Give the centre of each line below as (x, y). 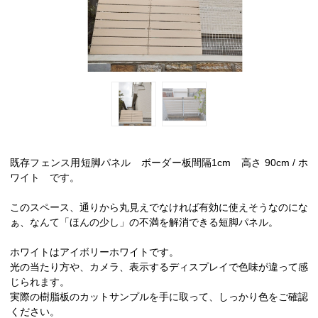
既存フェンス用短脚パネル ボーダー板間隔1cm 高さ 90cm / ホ (159, 162)
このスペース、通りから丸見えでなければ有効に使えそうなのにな (159, 207)
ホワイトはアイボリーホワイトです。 (94, 252)
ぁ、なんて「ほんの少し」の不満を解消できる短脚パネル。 (144, 222)
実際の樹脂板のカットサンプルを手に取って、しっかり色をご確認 (159, 296)
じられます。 (40, 281)
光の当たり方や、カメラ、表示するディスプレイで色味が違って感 (159, 267)
